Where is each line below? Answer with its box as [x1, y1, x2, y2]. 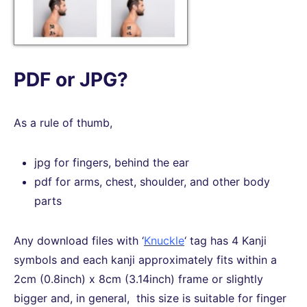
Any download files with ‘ [14, 233, 144, 247]
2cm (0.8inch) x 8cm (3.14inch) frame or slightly [14, 271, 263, 286]
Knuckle [144, 233, 184, 247]
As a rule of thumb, [14, 115, 112, 130]
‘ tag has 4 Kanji [184, 233, 267, 247]
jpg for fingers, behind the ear [34, 155, 189, 169]
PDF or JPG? [14, 68, 128, 92]
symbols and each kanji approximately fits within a [14, 252, 277, 267]
